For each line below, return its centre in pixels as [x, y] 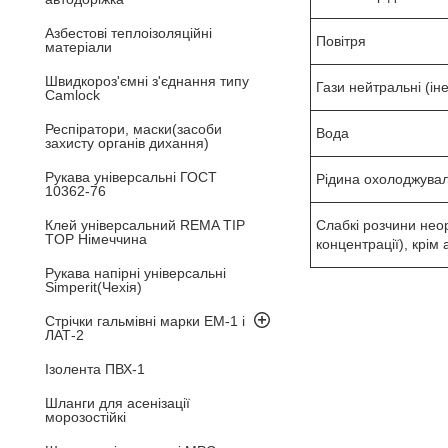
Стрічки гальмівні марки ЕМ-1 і [145, 320]
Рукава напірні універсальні [135, 272]
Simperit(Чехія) [93, 286]
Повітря [341, 40]
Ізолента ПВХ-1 [95, 368]
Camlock [72, 94]
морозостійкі [85, 416]
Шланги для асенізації [117, 402]
